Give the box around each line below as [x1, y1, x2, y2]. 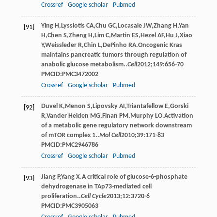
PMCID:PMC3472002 [41, 70, 98, 78]
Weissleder [45, 41, 77, 49]
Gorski [170, 102, 188, 110]
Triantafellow [126, 102, 163, 110]
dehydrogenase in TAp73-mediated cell [41, 183, 152, 190]
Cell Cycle [80, 192, 107, 200]
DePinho [102, 41, 127, 49]
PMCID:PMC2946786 [41, 141, 98, 149]
